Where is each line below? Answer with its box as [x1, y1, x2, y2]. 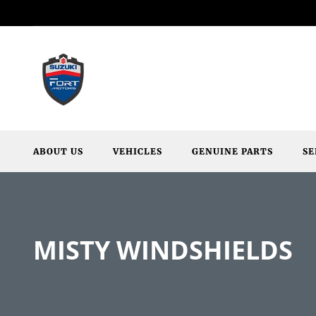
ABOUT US [33, 146, 83, 157]
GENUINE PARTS [192, 146, 273, 157]
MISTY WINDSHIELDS [33, 233, 293, 267]
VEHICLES [113, 146, 162, 157]
